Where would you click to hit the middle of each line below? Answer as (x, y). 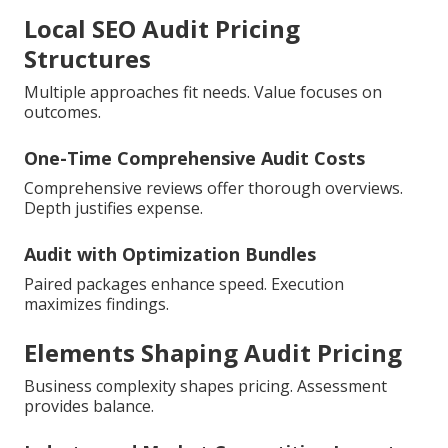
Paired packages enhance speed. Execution (184, 284)
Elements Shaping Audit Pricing (213, 353)
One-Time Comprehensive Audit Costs (194, 158)
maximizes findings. (96, 304)
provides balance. (89, 406)
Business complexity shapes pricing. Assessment (205, 386)
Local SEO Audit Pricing (162, 29)
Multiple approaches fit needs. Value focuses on (203, 92)
